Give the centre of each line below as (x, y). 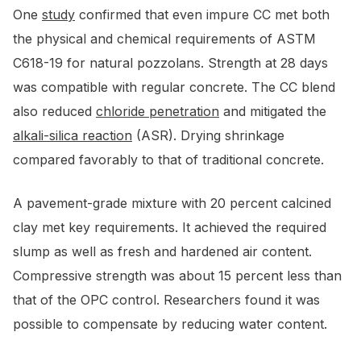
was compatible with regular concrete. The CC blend (174, 87)
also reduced (54, 112)
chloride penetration (158, 112)
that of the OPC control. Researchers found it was (166, 300)
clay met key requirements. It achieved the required (170, 228)
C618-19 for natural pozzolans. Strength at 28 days (170, 63)
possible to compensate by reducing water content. (170, 324)
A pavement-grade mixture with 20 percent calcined (172, 203)
